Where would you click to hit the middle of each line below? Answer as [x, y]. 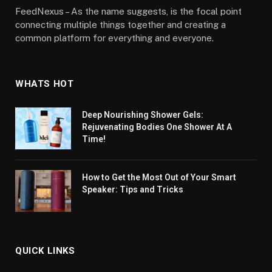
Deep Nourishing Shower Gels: [143, 114]
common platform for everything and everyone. [114, 38]
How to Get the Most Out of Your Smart [159, 177]
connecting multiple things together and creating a [121, 24]
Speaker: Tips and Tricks [133, 189]
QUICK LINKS [45, 250]
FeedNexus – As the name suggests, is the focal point [128, 11]
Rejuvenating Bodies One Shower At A [157, 127]
